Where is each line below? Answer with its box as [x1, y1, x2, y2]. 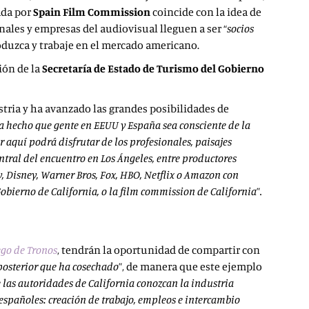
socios [227, 21, 254, 35]
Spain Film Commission [33, 5, 152, 19]
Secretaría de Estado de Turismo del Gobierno [42, 61, 264, 75]
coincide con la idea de [152, 5, 261, 19]
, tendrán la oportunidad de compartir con [57, 243, 260, 257]
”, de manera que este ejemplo [119, 259, 262, 273]
